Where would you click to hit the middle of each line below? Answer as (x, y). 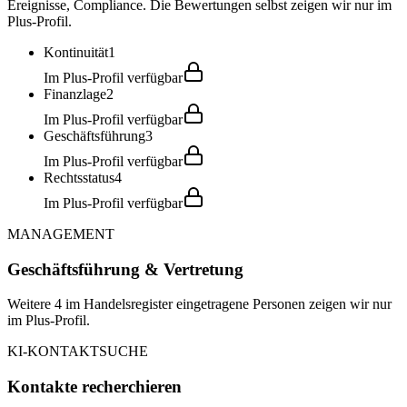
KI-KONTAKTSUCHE (78, 352)
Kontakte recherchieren (94, 387)
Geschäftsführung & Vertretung (125, 269)
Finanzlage (75, 94)
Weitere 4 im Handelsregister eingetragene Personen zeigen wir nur (199, 304)
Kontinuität (76, 52)
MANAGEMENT (61, 233)
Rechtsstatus (79, 177)
